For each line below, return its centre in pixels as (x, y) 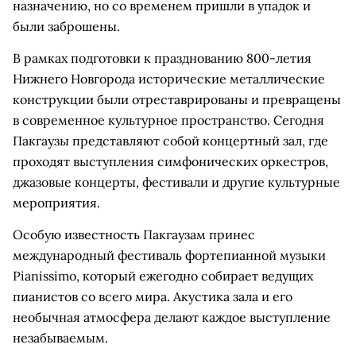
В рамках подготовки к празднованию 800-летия (162, 58)
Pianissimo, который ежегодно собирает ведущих (163, 276)
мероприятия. (56, 203)
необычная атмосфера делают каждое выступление (172, 317)
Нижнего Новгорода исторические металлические (169, 79)
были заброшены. (66, 26)
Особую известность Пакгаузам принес (134, 234)
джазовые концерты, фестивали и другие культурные (176, 182)
